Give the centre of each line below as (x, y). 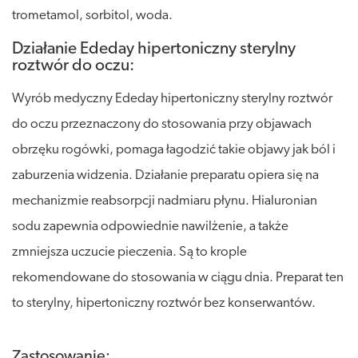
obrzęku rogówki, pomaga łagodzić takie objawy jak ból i (174, 149)
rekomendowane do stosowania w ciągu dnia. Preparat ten (178, 277)
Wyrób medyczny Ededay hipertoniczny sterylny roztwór (172, 98)
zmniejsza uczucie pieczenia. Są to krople (129, 252)
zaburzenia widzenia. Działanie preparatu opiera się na (165, 175)
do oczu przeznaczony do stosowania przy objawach (162, 124)
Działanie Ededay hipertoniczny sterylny (154, 49)
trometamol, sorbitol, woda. (92, 15)
